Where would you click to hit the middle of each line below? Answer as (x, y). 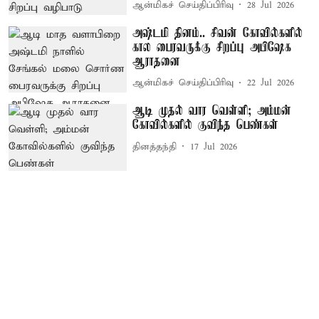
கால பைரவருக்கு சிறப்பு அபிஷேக (212, 47)
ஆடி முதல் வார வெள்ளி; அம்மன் (212, 111)
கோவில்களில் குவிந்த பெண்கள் (206, 126)
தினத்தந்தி (155, 147)
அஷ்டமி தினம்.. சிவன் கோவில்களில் (218, 33)
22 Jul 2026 (271, 83)
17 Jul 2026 (214, 147)
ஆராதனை (157, 62)
